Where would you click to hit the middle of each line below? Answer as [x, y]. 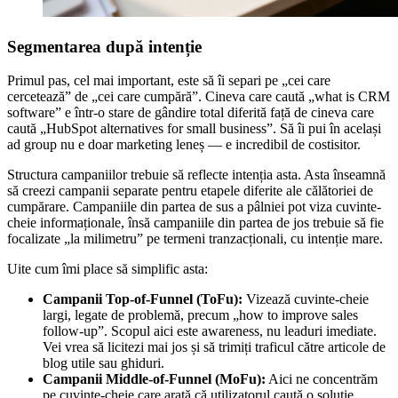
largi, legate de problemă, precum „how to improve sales [200, 315]
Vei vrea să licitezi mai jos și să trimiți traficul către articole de [214, 347]
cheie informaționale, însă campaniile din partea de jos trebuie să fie [195, 223]
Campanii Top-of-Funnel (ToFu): [143, 299]
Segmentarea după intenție [104, 46]
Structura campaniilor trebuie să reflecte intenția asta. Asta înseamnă [196, 175]
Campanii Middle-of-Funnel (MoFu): [154, 379]
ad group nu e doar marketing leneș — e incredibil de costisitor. [184, 145]
